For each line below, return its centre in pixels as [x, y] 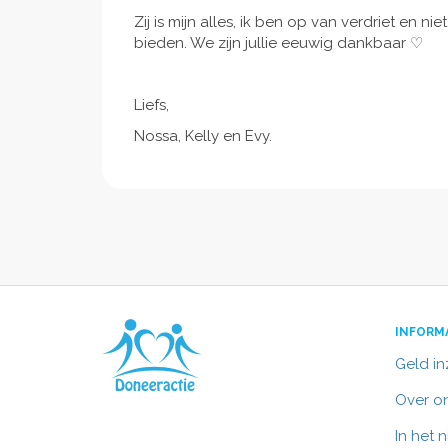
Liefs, [151, 105]
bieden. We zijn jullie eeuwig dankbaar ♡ [278, 43]
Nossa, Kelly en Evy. [203, 136]
